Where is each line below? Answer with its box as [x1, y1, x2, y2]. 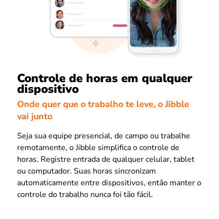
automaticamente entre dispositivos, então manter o [17, 177, 201, 188]
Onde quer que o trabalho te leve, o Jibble [17, 98, 189, 110]
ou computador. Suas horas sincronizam [17, 165, 156, 176]
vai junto [17, 110, 52, 122]
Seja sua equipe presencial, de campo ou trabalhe [17, 130, 190, 141]
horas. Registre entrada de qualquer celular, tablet [17, 153, 195, 165]
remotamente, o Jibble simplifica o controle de [17, 142, 179, 153]
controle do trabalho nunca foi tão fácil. [17, 189, 153, 200]
